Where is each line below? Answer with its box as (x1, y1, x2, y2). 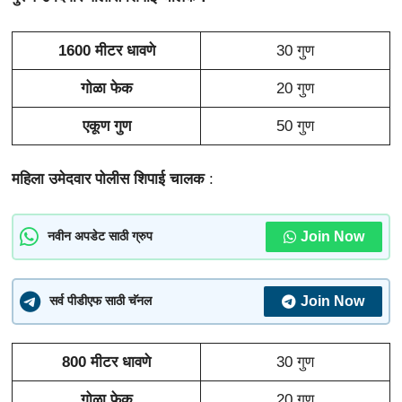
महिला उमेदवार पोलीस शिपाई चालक (12, 170, 205, 188)
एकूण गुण (82, 117, 131, 135)
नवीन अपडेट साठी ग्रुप (48, 229, 153, 244)
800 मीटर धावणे (62, 353, 151, 371)
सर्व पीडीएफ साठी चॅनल (49, 293, 152, 309)
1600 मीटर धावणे (57, 41, 155, 59)
